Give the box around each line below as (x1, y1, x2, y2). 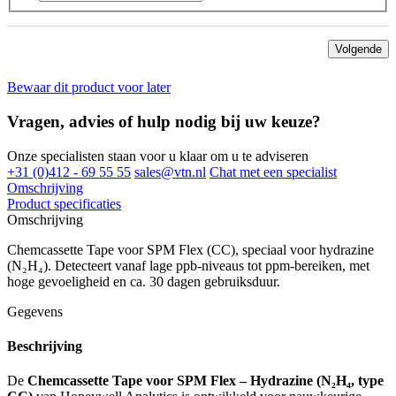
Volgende (335, 42, 382, 57)
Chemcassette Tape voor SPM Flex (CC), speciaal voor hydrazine (7, 241, 374, 257)
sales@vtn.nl (134, 164, 206, 179)
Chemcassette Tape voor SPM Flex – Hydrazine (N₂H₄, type (27, 373, 384, 389)
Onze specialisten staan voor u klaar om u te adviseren (7, 148, 308, 164)
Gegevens (7, 303, 63, 319)
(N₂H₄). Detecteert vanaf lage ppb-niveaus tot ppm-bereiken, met (7, 257, 369, 273)
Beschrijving (7, 339, 82, 354)
